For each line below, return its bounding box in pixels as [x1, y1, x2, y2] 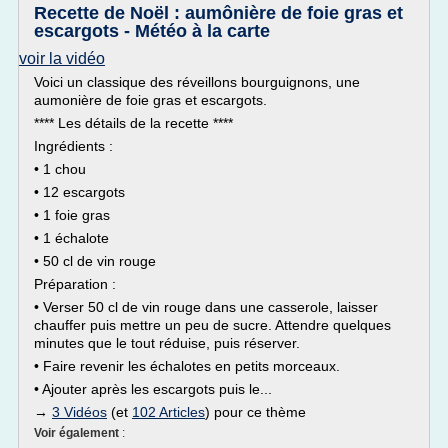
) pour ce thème [205, 404, 306, 420]
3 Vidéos [52, 404, 107, 420]
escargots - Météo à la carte [34, 21, 270, 41]
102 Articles [132, 404, 205, 420]
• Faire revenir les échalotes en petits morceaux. [34, 358, 340, 374]
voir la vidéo [19, 50, 105, 67]
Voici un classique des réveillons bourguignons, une [34, 74, 360, 90]
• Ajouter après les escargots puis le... [34, 381, 272, 397]
